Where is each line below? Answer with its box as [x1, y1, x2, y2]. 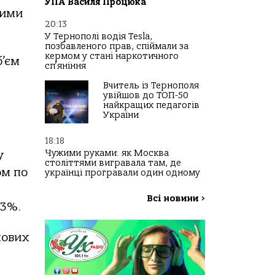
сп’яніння [45, 61, 86, 72]
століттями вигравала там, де [45, 158, 181, 169]
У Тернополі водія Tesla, [45, 31, 152, 42]
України [103, 110, 139, 121]
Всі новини [147, 193, 201, 204]
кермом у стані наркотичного [45, 51, 179, 62]
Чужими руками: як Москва [45, 148, 169, 159]
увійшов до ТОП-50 [103, 90, 188, 101]
